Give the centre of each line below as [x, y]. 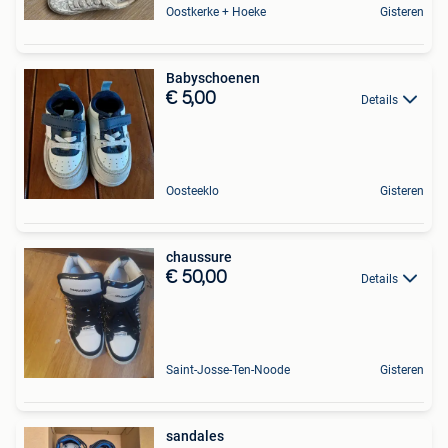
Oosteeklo [192, 191]
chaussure [199, 257]
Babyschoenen [213, 78]
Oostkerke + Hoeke [216, 12]
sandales [195, 436]
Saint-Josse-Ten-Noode [228, 370]
